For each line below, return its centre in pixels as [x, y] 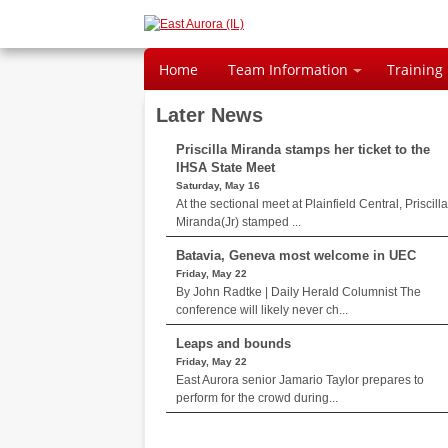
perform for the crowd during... [256, 398]
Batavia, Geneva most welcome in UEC [295, 255]
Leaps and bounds [233, 343]
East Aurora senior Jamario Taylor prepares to [299, 380]
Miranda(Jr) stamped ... [238, 222]
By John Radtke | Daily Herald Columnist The [298, 292]
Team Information [288, 69]
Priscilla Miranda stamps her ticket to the [302, 149]
